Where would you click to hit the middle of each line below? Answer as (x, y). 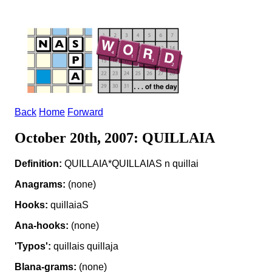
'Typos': (33, 246)
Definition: (38, 163)
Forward (85, 112)
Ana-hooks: (42, 225)
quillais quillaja (85, 246)
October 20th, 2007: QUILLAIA (115, 138)
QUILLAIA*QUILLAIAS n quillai (130, 163)
